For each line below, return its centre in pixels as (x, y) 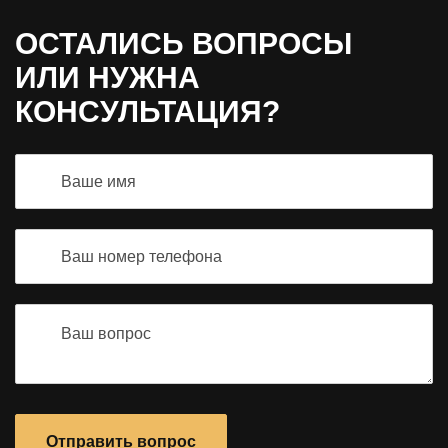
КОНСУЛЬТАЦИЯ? (147, 112)
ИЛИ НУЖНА (107, 78)
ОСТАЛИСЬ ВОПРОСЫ (183, 44)
